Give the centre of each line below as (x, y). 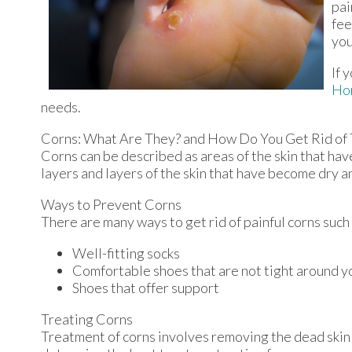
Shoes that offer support (146, 287)
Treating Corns (87, 319)
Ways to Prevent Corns (111, 204)
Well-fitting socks (126, 253)
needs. (61, 106)
